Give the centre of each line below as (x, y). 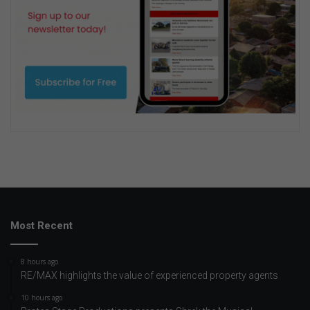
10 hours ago (42, 297)
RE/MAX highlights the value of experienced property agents (149, 275)
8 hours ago (39, 261)
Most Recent (42, 225)
